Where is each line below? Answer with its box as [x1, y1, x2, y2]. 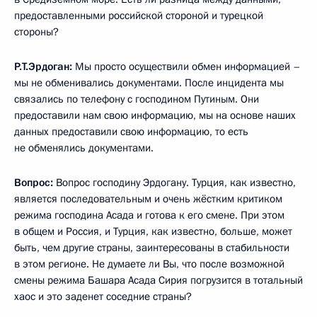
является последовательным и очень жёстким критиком [14, 191, 282, 206]
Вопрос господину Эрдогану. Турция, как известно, [56, 175, 296, 190]
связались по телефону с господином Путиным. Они [14, 91, 259, 106]
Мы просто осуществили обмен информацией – [75, 59, 301, 74]
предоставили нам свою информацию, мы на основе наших [14, 108, 296, 122]
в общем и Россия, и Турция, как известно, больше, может [14, 224, 292, 238]
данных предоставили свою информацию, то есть [14, 124, 248, 139]
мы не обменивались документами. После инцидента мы [14, 75, 284, 90]
